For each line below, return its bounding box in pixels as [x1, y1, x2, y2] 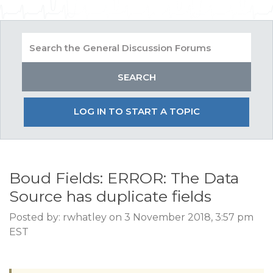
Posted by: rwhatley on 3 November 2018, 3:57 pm [9, 211, 253, 223]
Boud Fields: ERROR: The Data [9, 169, 239, 187]
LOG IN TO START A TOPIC [73, 105, 200, 117]
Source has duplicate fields [9, 187, 211, 205]
